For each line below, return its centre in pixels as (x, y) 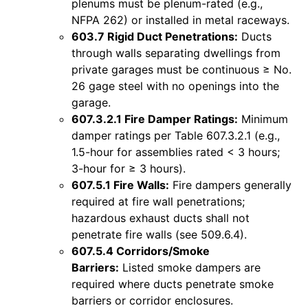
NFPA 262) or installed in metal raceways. (180, 20)
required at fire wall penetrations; (158, 201)
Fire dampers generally (230, 185)
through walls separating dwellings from (176, 53)
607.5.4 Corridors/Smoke (141, 251)
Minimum (263, 119)
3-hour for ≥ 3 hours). (129, 168)
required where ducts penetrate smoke (173, 284)
